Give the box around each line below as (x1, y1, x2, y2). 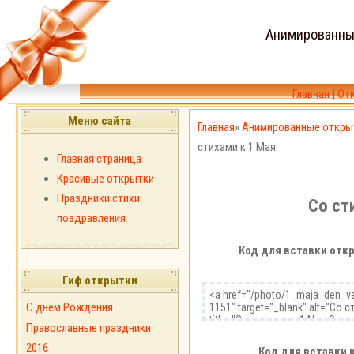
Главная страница (57, 152, 141, 166)
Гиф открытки (62, 273, 137, 288)
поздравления (57, 211, 126, 225)
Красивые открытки (57, 171, 154, 186)
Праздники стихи (57, 191, 140, 205)
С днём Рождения (26, 300, 113, 314)
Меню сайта (68, 114, 131, 128)
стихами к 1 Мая (198, 140, 276, 154)
